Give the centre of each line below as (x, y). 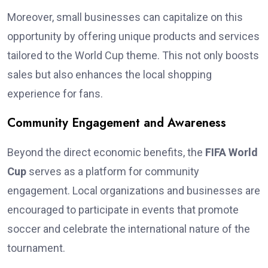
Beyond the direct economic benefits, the (106, 152)
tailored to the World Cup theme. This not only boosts (133, 55)
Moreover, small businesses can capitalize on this (125, 17)
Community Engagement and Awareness (117, 123)
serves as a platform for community (113, 171)
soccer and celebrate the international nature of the (129, 229)
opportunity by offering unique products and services (133, 36)
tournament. (36, 248)
